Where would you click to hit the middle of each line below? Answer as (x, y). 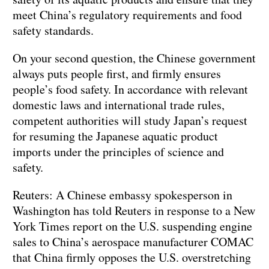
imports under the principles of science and (118, 151)
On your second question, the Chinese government (134, 58)
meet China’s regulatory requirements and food (127, 14)
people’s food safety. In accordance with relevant (130, 89)
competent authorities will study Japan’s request (130, 120)
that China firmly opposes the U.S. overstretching (132, 257)
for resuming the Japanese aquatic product (115, 136)
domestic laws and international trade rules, (119, 104)
